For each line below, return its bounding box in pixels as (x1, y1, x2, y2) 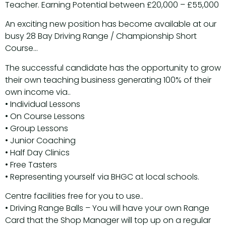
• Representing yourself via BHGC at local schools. (5, 171, 199, 183)
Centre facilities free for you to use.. (5, 190, 143, 202)
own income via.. (5, 86, 71, 98)
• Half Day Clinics (5, 146, 70, 158)
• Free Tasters (5, 158, 57, 171)
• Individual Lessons (5, 98, 80, 110)
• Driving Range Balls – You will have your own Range (5, 202, 209, 214)
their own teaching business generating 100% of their (5, 74, 211, 86)
